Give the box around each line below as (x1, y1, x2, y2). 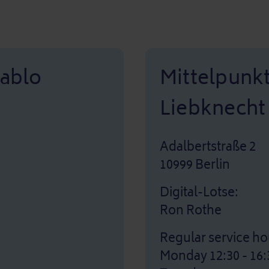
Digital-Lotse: (160, 182, 238, 203)
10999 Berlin (160, 154, 230, 175)
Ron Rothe (160, 200, 222, 221)
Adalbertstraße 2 (160, 136, 256, 157)
